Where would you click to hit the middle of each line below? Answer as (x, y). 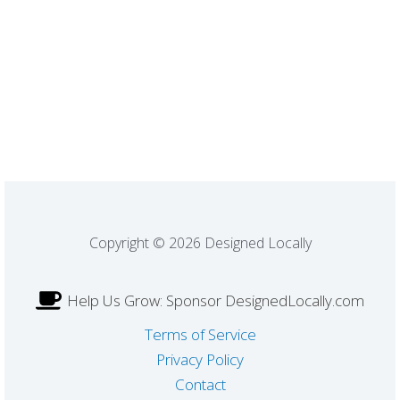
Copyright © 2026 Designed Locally (200, 243)
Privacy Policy (200, 359)
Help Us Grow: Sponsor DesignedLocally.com (216, 300)
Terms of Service (200, 334)
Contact (200, 384)
